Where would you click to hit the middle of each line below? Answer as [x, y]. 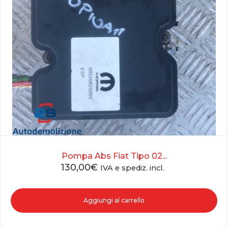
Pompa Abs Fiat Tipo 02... [114, 156]
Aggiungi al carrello [114, 201]
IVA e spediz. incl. [132, 168]
